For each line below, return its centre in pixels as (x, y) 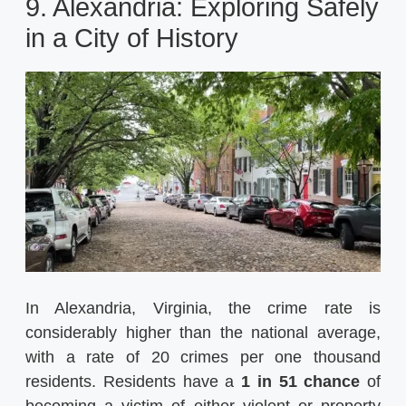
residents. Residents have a (133, 381)
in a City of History (132, 39)
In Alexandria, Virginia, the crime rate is (203, 308)
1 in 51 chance (301, 381)
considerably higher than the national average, (203, 332)
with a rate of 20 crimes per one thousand (203, 357)
